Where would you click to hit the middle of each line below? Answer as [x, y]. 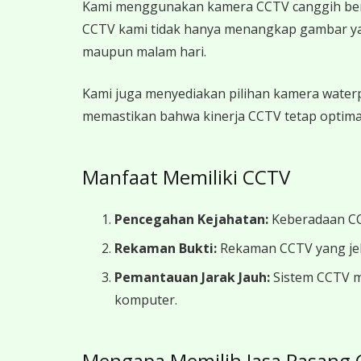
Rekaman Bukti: [166, 248]
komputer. [146, 300]
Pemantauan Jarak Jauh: [192, 277]
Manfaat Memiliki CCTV [186, 177]
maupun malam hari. [144, 52]
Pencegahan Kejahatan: [191, 219]
